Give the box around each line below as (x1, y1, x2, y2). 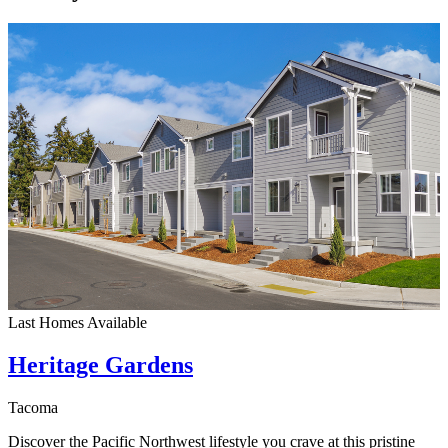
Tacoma (8, 398, 58, 416)
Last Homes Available (8, 313, 147, 331)
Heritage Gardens (8, 351, 193, 378)
